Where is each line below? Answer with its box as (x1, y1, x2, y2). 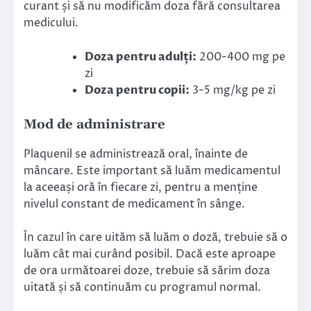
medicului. (24, 15, 78, 31)
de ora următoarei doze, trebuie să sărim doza (24, 262, 270, 278)
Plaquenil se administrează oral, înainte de (24, 146, 248, 162)
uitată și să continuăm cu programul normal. (24, 279, 261, 295)
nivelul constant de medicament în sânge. (24, 196, 245, 212)
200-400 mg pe (196, 49, 285, 65)
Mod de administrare (24, 116, 165, 133)
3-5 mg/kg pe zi (190, 82, 276, 98)
